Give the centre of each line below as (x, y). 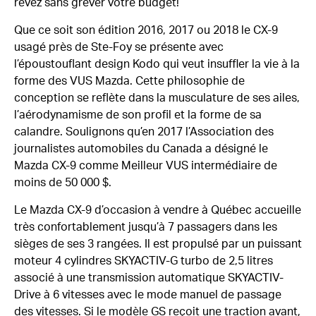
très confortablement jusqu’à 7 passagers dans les (146, 227)
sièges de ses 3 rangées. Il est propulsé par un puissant (158, 244)
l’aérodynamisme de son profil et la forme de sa (138, 115)
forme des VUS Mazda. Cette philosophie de (129, 81)
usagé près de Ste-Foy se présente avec (119, 48)
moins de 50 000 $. (63, 183)
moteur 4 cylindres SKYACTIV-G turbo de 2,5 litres (144, 261)
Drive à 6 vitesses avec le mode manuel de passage (148, 295)
